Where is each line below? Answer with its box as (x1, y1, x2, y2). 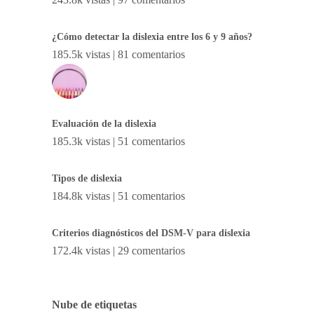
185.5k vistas (52, 48, 110, 61)
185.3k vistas (52, 135, 110, 148)
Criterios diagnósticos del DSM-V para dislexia (52, 227, 250, 238)
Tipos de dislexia (52, 172, 122, 184)
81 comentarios (118, 48, 185, 61)
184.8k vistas (52, 189, 110, 202)
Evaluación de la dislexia (52, 118, 156, 130)
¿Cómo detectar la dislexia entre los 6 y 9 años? (52, 32, 252, 43)
